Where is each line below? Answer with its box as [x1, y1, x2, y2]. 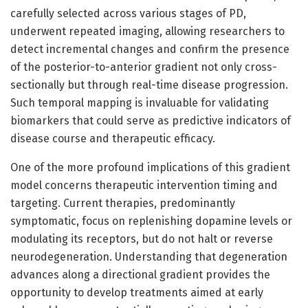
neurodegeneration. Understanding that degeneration [10, 250, 287, 263]
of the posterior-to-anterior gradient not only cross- [10, 60, 277, 74]
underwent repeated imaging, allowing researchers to [10, 24, 285, 38]
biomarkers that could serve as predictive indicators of [10, 113, 291, 127]
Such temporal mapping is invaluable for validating [10, 96, 269, 109]
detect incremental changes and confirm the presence [10, 42, 289, 56]
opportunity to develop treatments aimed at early [10, 285, 263, 299]
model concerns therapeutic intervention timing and [10, 178, 278, 192]
